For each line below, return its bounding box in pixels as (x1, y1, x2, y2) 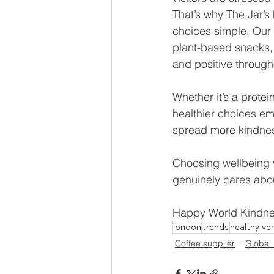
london (173, 222, 201, 232)
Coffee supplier (175, 237, 235, 249)
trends (202, 222, 229, 232)
